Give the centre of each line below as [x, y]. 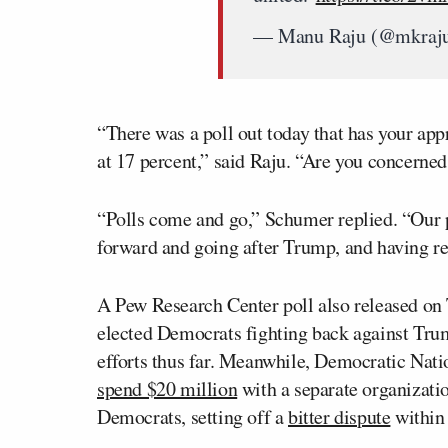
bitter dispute [339, 416]
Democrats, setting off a [193, 416]
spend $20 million [167, 388]
